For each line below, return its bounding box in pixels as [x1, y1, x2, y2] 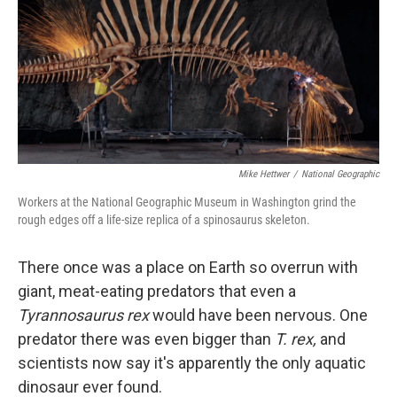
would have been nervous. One [149, 306, 368, 325]
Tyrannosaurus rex [18, 306, 149, 325]
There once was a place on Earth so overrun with [18, 258, 358, 277]
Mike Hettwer [238, 168, 289, 181]
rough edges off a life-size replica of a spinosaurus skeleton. [18, 213, 310, 228]
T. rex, [275, 330, 316, 349]
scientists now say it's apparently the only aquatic [18, 354, 366, 373]
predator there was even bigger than [18, 330, 275, 349]
